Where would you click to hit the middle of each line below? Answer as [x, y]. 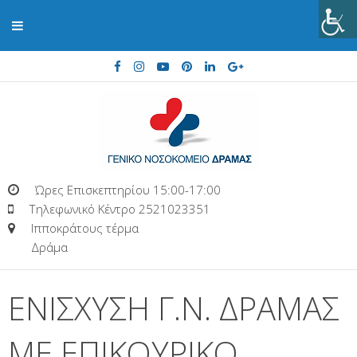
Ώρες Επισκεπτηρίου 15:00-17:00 [128, 190]
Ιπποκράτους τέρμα [85, 228]
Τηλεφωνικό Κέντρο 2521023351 [120, 209]
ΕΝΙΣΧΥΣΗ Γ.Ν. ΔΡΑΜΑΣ [174, 308]
